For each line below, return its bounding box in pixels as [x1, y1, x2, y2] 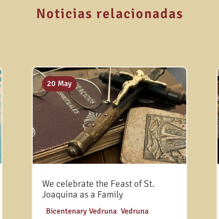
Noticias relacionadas [36, 5, 183, 22]
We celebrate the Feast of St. [42, 177, 154, 190]
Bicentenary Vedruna [45, 206, 117, 216]
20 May [46, 78, 72, 88]
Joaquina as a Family [42, 188, 123, 200]
